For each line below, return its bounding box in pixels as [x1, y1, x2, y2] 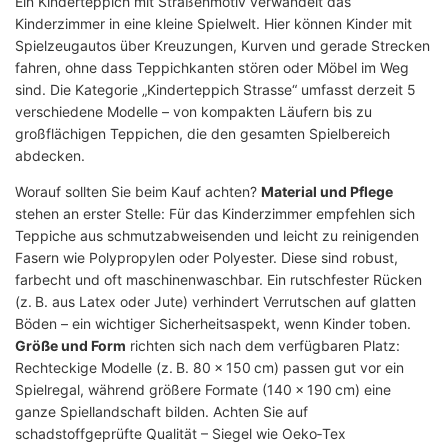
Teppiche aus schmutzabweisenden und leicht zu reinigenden [15, 227, 419, 245]
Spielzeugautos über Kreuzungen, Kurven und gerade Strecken [15, 37, 430, 55]
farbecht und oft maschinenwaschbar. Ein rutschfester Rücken [15, 271, 422, 289]
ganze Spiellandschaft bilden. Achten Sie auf [15, 403, 308, 421]
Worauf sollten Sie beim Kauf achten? [15, 183, 261, 201]
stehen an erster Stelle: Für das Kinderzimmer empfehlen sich [15, 205, 415, 223]
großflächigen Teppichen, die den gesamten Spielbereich [15, 125, 390, 143]
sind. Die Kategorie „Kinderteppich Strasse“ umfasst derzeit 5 [15, 81, 416, 99]
